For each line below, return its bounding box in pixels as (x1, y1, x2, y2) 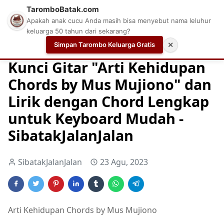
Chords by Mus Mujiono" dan (8, 74, 211, 94)
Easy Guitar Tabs (129, 40, 184, 50)
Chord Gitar (76, 40, 115, 50)
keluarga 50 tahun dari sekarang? (26, 27, 130, 35)
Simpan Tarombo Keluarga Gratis (54, 40, 155, 48)
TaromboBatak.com (26, 4, 99, 14)
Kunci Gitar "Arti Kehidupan (8, 57, 205, 77)
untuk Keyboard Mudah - (8, 108, 183, 128)
